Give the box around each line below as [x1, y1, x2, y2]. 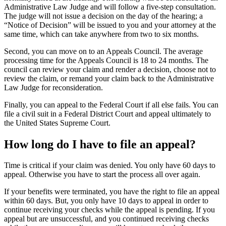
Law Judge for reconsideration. [4, 83, 103, 92]
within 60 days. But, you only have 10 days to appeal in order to [4, 196, 208, 205]
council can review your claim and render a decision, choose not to [4, 65, 216, 74]
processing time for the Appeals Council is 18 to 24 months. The [4, 55, 208, 65]
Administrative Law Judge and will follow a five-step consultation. [4, 2, 216, 11]
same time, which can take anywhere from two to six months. [4, 29, 199, 38]
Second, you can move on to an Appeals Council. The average [4, 46, 203, 55]
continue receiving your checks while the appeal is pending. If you [4, 205, 215, 214]
